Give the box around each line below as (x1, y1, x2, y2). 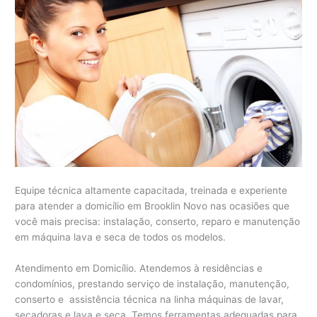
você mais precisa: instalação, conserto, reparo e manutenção (15, 216, 301, 228)
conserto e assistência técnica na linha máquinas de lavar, (15, 293, 284, 305)
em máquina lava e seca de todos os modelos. (15, 231, 226, 243)
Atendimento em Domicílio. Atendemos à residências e (15, 262, 263, 274)
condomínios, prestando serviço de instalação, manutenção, (15, 277, 290, 289)
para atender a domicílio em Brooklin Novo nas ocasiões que (15, 200, 290, 212)
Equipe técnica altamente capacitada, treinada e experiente (15, 185, 288, 197)
